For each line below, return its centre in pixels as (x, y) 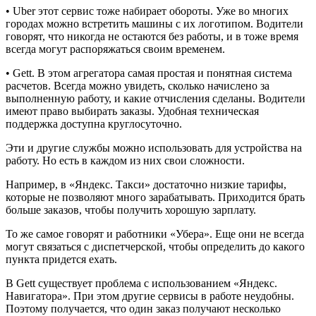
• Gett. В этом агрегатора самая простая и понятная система (149, 73)
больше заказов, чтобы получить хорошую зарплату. (131, 209)
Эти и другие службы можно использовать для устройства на (154, 147)
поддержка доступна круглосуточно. (94, 123)
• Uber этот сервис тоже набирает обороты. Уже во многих (147, 11)
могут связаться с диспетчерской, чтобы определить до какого (155, 246)
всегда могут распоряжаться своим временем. (115, 49)
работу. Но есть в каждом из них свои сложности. (125, 160)
